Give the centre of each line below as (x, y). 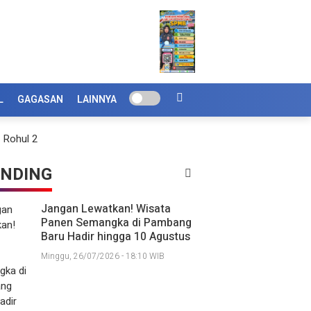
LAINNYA (97, 100)
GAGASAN (40, 100)
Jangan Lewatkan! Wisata (106, 209)
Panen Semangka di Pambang (116, 223)
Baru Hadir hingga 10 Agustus (115, 237)
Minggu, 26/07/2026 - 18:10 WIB (102, 256)
